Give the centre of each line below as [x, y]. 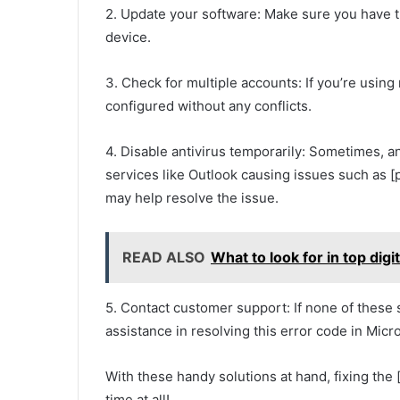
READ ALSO [164, 258]
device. [128, 37]
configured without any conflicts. [208, 106]
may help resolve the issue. [192, 198]
